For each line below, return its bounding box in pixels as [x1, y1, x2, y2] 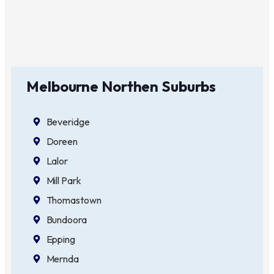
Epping [46, 232, 75, 245]
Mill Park [46, 174, 81, 187]
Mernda [46, 252, 79, 265]
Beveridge [46, 115, 90, 128]
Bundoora [46, 213, 87, 226]
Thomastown [46, 193, 102, 206]
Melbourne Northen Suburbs [26, 76, 216, 95]
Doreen [46, 135, 78, 147]
